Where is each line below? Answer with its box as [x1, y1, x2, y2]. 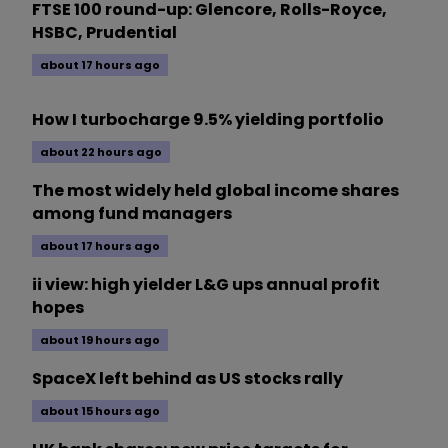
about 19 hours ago [40, 332, 160, 349]
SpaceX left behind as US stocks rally [32, 367, 343, 391]
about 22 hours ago [40, 144, 162, 161]
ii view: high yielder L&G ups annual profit [32, 273, 380, 297]
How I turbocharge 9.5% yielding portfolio [32, 108, 384, 132]
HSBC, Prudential [32, 21, 177, 45]
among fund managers [32, 202, 232, 226]
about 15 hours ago [40, 403, 160, 420]
